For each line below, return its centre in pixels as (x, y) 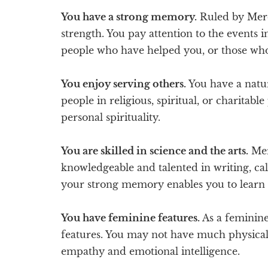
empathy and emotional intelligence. (150, 251)
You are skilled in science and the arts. (155, 150)
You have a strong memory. (129, 16)
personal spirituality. (111, 117)
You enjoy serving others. (124, 83)
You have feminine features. (130, 217)
